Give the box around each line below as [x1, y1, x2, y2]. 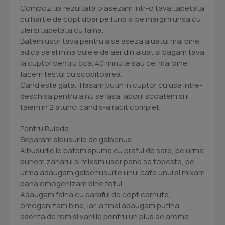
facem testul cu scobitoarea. [20, 69, 122, 80]
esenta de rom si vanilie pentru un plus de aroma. [20, 211, 190, 222]
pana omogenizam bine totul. [20, 178, 124, 189]
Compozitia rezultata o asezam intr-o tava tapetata [20, 3, 204, 14]
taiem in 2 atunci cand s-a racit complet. [20, 102, 161, 113]
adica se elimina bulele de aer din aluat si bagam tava [20, 47, 204, 58]
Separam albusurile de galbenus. [20, 134, 133, 145]
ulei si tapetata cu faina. [20, 25, 103, 36]
